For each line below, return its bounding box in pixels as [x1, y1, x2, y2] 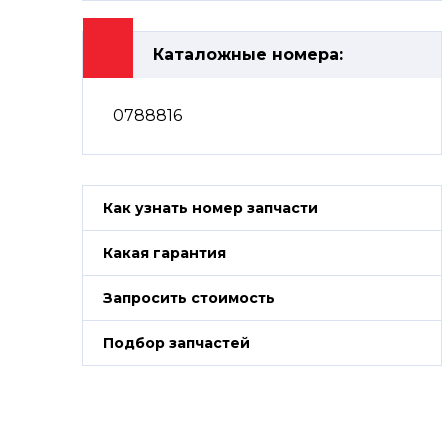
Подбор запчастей [103, 334, 250, 352]
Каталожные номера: [153, 45, 343, 64]
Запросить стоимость [103, 289, 275, 307]
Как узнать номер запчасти [103, 199, 318, 217]
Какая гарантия [103, 244, 226, 262]
